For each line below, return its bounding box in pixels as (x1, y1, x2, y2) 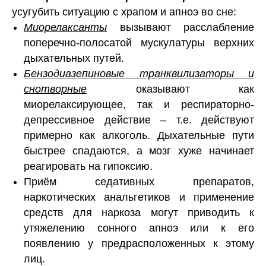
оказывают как (87, 83, 254, 96)
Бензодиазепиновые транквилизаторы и (24, 68, 254, 80)
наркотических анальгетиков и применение (24, 191, 254, 204)
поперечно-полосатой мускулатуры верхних (24, 37, 254, 49)
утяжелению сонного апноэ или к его (24, 222, 254, 235)
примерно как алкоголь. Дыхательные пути (24, 129, 254, 142)
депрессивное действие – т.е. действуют (24, 114, 254, 126)
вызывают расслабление (107, 21, 254, 34)
